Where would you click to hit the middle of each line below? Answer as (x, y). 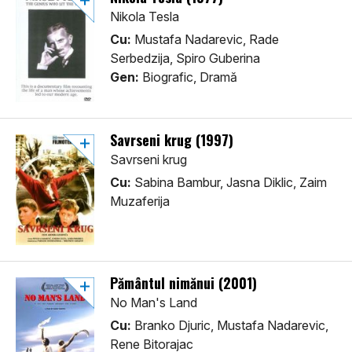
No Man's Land (154, 303)
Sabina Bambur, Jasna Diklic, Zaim (229, 183)
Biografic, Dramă (188, 77)
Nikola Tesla (145, 17)
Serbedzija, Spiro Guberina (185, 59)
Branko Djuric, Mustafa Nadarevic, (230, 326)
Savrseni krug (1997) (172, 140)
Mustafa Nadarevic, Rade (205, 40)
